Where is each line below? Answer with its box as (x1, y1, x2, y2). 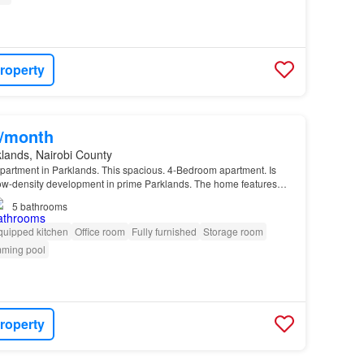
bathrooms (19, 199, 67, 214)
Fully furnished (131, 224, 197, 239)
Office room (74, 224, 125, 239)
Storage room (202, 224, 263, 239)
